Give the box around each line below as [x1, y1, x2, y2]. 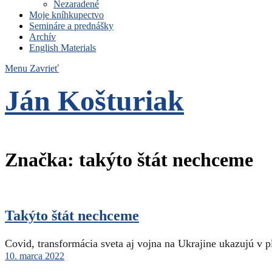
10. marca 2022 [5, 250, 64, 261]
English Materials [29, 42, 96, 53]
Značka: [5, 149, 79, 171]
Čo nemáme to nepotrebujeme [5, 123, 137, 135]
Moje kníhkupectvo [29, 10, 104, 20]
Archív [29, 32, 56, 42]
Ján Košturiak [5, 84, 184, 117]
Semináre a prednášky [29, 21, 114, 31]
